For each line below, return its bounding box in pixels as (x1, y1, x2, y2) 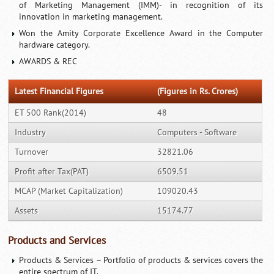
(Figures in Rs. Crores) (157, 86, 239, 97)
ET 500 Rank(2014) (15, 107, 87, 118)
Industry (15, 127, 46, 138)
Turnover (15, 146, 49, 157)
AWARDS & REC (19, 56, 78, 67)
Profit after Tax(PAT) (15, 166, 89, 177)
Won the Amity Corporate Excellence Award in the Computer (19, 28, 264, 39)
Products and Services (8, 234, 106, 247)
